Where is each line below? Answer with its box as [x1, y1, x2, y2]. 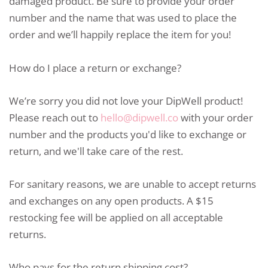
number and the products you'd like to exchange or [9, 127, 246, 141]
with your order [178, 110, 253, 124]
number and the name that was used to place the [9, 11, 237, 25]
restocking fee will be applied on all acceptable [9, 210, 223, 224]
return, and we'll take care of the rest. [9, 144, 183, 158]
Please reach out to [9, 110, 100, 124]
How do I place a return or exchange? [9, 60, 181, 75]
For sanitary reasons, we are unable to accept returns [9, 176, 256, 191]
